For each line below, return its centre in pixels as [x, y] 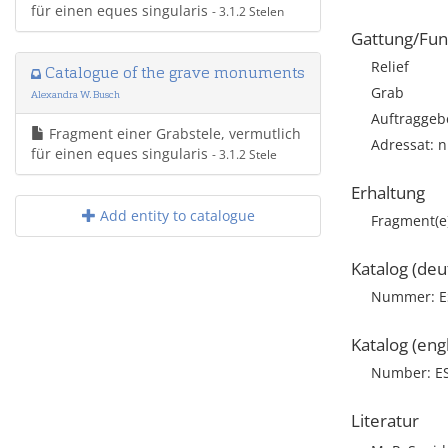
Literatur [385, 420]
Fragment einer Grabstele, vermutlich [173, 133]
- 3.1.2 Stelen [248, 11]
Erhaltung [388, 192]
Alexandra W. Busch [75, 94]
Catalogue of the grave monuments [173, 72]
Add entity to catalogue [175, 215]
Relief [390, 66]
